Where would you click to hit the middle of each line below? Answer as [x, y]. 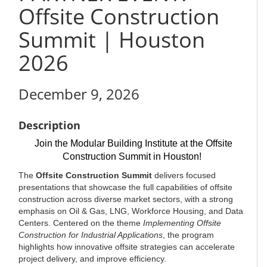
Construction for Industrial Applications [91, 235]
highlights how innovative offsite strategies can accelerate [127, 247]
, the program [188, 235]
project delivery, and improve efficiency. [94, 259]
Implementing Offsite [182, 223]
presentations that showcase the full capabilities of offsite [125, 187]
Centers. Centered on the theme [81, 223]
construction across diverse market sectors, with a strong [126, 199]
